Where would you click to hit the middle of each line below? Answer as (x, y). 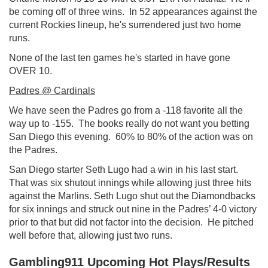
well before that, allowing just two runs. (91, 235)
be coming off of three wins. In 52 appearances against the (133, 11)
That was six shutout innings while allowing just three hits (130, 182)
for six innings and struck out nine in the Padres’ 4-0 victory (133, 209)
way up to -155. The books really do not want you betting (129, 123)
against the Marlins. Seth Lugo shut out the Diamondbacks (132, 196)
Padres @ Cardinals (52, 90)
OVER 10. (31, 71)
